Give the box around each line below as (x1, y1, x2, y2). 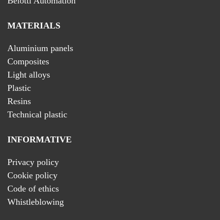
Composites (7, 56, 49, 67)
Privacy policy (7, 157, 59, 167)
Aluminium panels (7, 43, 73, 54)
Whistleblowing (7, 197, 64, 207)
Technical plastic (7, 110, 67, 120)
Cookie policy (7, 170, 57, 181)
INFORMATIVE (7, 135, 72, 145)
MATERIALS (7, 21, 60, 31)
